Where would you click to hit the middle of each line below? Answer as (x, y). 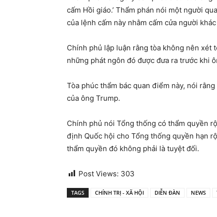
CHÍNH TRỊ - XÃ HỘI (119, 193)
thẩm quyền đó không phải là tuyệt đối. (133, 148)
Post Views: (99, 174)
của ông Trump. (93, 98)
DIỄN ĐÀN (167, 193)
